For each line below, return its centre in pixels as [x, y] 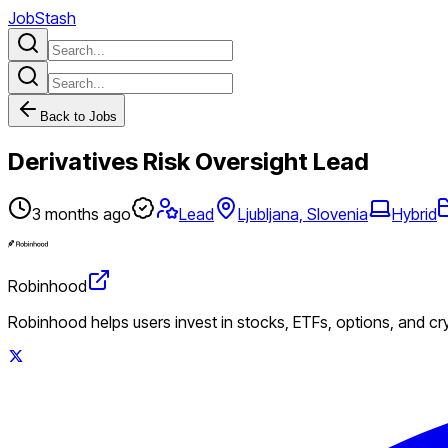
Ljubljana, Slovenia [303, 213]
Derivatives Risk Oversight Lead [188, 161]
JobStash [42, 18]
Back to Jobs [78, 116]
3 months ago [81, 213]
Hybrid [414, 213]
